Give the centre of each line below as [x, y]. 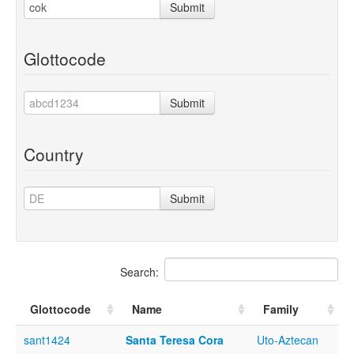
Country [54, 154]
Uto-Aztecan [288, 339]
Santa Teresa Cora [175, 339]
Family [281, 309]
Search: [139, 271]
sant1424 [47, 339]
